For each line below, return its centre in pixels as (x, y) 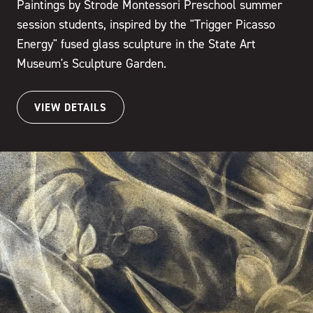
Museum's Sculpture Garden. (92, 64)
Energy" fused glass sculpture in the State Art (136, 44)
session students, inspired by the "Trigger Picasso (146, 24)
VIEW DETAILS (71, 107)
